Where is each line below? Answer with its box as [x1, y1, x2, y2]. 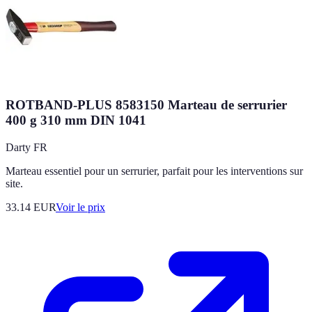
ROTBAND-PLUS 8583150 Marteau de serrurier [6, 97, 287, 113]
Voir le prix [56, 201, 105, 214]
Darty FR [6, 141, 47, 154]
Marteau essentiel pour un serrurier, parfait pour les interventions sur [6, 165, 303, 178]
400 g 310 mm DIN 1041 [6, 113, 146, 128]
